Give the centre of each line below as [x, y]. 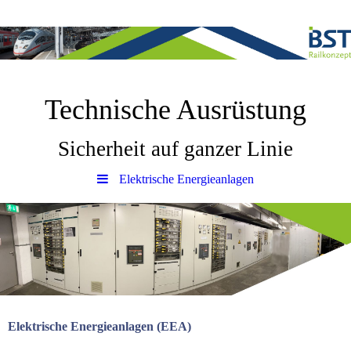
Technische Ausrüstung [175, 110]
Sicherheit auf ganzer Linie [175, 149]
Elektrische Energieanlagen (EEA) [100, 326]
